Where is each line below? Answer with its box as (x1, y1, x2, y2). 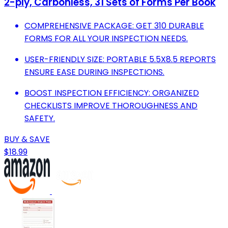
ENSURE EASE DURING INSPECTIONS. (24, 66, 164, 78)
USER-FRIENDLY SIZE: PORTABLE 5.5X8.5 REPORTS (24, 53, 216, 65)
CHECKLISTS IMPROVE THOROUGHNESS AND (24, 99, 197, 111)
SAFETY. (24, 112, 55, 124)
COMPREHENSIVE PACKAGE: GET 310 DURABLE (24, 19, 204, 32)
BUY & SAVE (4, 133, 50, 145)
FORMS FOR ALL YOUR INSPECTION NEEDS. (24, 32, 188, 44)
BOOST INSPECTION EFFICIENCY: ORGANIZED (24, 87, 199, 99)
